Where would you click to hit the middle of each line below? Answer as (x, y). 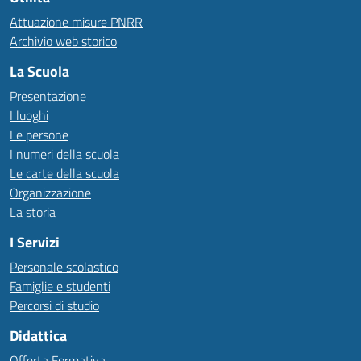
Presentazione (48, 95)
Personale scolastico (64, 266)
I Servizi (35, 242)
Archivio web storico (63, 41)
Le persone (39, 134)
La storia (33, 212)
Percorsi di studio (54, 305)
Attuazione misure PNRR (76, 21)
